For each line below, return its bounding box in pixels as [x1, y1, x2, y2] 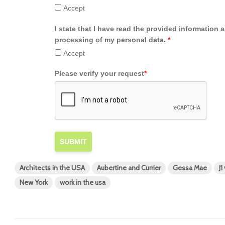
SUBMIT [60, 137, 87, 146]
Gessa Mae [173, 163, 207, 172]
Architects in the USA [20, 163, 85, 172]
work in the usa [60, 177, 105, 187]
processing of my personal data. [55, 35, 168, 44]
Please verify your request [55, 69, 144, 77]
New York [20, 177, 48, 187]
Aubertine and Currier [97, 163, 161, 172]
